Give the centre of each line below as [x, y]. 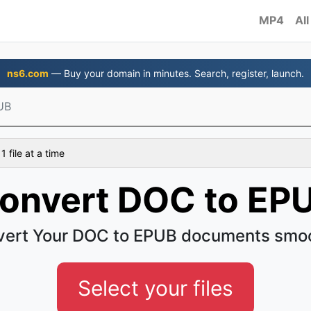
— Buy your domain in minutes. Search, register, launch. [176, 73]
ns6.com [28, 73]
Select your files [155, 288]
